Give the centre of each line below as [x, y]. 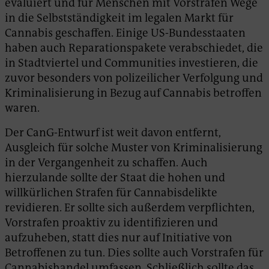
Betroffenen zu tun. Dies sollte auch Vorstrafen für [134, 252]
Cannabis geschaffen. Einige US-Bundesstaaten [125, 32]
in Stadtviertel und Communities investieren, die [131, 62]
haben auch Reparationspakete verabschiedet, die [134, 47]
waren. [22, 107]
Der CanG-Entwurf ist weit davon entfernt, [113, 132]
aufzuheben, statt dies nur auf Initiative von [119, 237]
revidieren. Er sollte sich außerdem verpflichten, [130, 207]
